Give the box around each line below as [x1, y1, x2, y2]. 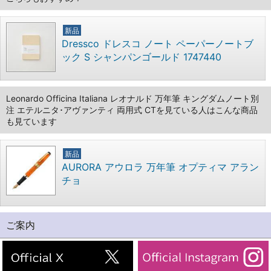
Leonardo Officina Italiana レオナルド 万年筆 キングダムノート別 [6, 93, 259, 103]
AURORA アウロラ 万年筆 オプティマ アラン [62, 160, 259, 173]
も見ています [6, 116, 57, 126]
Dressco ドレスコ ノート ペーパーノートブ [62, 37, 253, 50]
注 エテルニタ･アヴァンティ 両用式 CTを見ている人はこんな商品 [6, 104, 258, 115]
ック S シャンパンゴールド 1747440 [62, 50, 221, 63]
